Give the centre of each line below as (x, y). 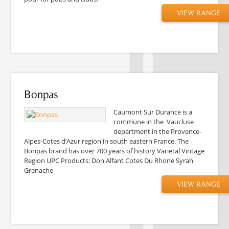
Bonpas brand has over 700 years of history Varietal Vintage (114, 151)
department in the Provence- (158, 131)
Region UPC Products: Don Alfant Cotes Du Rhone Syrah (109, 160)
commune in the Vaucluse (154, 121)
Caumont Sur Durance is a (153, 112)
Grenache (39, 170)
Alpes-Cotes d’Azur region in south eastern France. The (107, 141)
